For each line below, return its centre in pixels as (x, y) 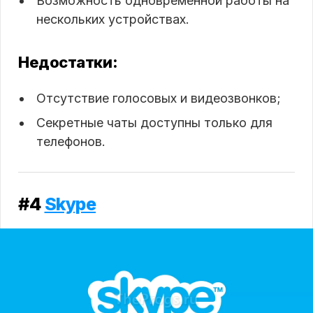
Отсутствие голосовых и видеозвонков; (159, 99)
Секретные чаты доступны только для (154, 123)
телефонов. (71, 142)
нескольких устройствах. (113, 20)
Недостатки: (68, 63)
